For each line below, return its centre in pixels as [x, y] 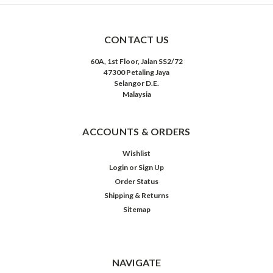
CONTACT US [136, 39]
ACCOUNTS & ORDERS [136, 131]
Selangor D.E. [136, 83]
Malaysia [136, 94]
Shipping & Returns [136, 195]
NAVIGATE [136, 262]
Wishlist [136, 153]
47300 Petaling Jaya [136, 72]
